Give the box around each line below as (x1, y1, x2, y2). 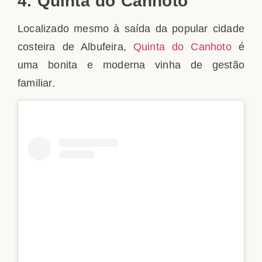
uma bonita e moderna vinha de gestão (18, 58, 244, 71)
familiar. (18, 77, 55, 89)
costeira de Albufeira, (18, 40, 133, 53)
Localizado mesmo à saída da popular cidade (18, 22, 244, 35)
